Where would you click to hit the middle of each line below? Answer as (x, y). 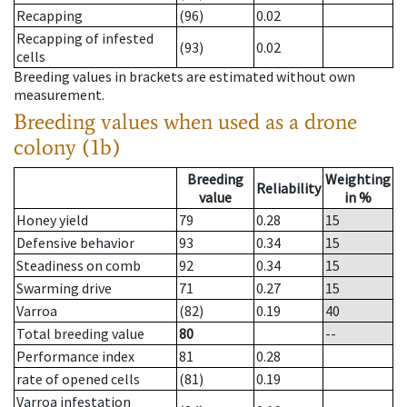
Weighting (358, 179)
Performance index (75, 357)
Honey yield (52, 220)
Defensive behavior (75, 243)
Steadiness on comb (79, 266)
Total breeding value (80, 334)
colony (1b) (67, 147)
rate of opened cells (78, 379)
